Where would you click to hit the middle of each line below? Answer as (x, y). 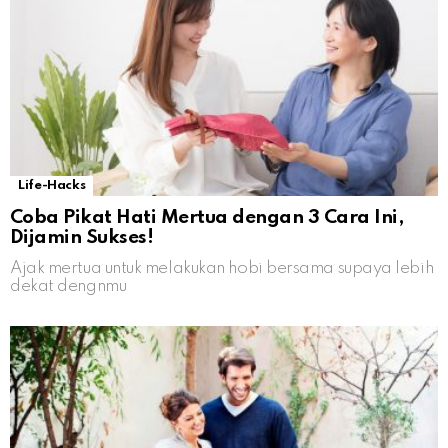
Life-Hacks (52, 186)
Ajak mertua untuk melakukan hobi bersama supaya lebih (222, 269)
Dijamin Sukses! (82, 238)
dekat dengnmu (68, 287)
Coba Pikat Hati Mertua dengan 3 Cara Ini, (207, 218)
